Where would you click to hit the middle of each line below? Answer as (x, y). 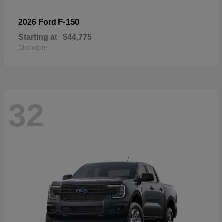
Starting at (38, 37)
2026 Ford (38, 22)
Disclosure (33, 47)
